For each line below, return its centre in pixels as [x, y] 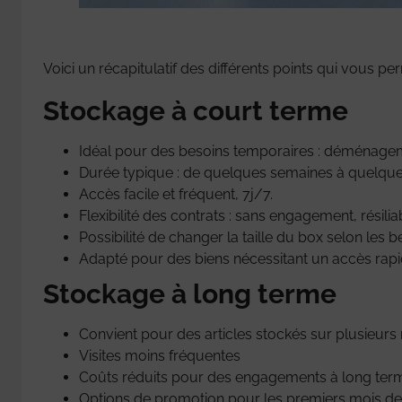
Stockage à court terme [196, 110]
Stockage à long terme [190, 293]
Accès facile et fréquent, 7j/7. [176, 194]
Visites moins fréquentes [160, 355]
